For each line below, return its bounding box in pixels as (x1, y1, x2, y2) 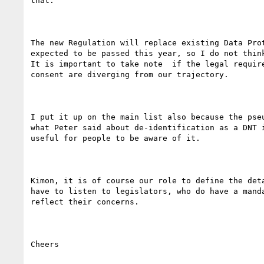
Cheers (31, 239, 59, 249)
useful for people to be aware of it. (31, 133, 200, 143)
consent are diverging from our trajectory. (31, 70, 238, 79)
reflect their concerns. (31, 197, 139, 206)
